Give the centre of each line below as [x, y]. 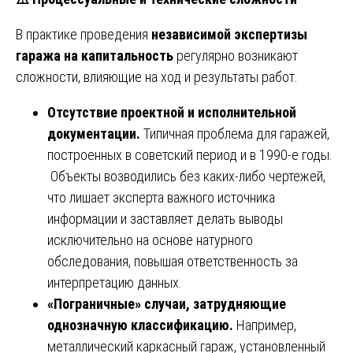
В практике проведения [84, 34]
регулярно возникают [236, 55]
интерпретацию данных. [115, 282]
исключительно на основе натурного [150, 240]
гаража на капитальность [95, 55]
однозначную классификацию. [142, 325]
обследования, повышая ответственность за [173, 261]
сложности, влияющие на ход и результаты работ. [157, 76]
